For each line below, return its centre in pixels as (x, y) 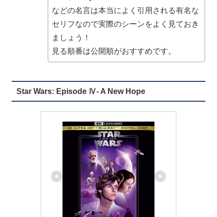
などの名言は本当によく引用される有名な (125, 10)
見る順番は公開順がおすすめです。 (114, 51)
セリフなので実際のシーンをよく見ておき (125, 24)
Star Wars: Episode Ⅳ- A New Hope (81, 91)
